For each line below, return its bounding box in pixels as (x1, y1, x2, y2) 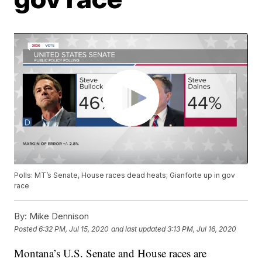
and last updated (111, 224, 166, 233)
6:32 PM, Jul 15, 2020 (39, 224, 109, 233)
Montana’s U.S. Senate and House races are (14, 246, 207, 261)
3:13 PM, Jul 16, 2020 (167, 224, 237, 233)
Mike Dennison (27, 211, 89, 222)
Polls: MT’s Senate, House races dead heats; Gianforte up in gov (14, 171, 236, 180)
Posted (14, 224, 39, 233)
